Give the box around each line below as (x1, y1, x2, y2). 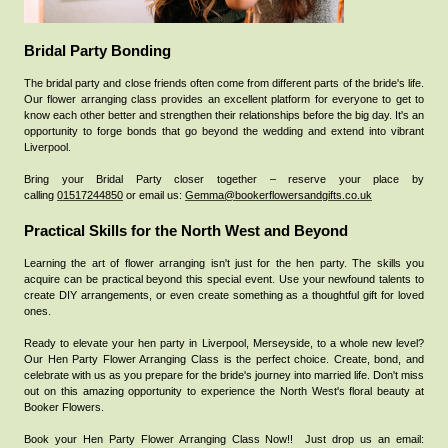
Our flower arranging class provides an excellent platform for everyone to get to (24, 93, 424, 106)
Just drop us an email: (305, 433, 425, 446)
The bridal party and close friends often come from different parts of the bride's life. (24, 77, 424, 90)
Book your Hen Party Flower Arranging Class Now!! (24, 433, 294, 446)
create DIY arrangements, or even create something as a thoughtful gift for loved (24, 289, 424, 302)
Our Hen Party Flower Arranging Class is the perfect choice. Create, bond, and (24, 353, 424, 366)
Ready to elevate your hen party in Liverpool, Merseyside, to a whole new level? (24, 337, 424, 350)
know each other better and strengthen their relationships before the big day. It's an (24, 109, 424, 122)
